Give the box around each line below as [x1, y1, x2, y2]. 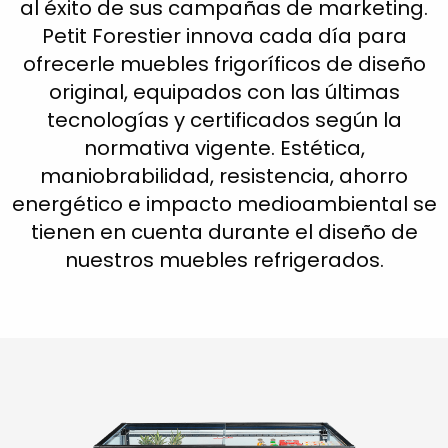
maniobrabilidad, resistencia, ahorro [40, 162, 408, 190]
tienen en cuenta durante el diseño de [30, 218, 418, 246]
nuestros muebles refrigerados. [64, 246, 384, 274]
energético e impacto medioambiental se [11, 190, 437, 218]
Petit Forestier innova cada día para [41, 22, 407, 50]
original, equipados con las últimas [48, 78, 400, 106]
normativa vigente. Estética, [83, 134, 365, 162]
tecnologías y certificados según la [46, 106, 402, 134]
